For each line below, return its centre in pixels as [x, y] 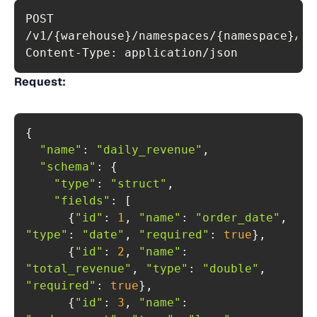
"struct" [139, 184]
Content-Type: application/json [132, 53]
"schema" [68, 167]
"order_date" [238, 218]
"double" [231, 269]
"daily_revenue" [149, 150]
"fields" [82, 201]
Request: [40, 82]
